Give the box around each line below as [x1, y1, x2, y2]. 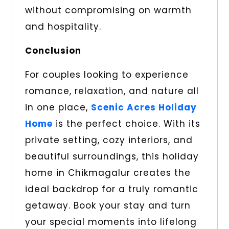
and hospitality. [25, 20, 101, 33]
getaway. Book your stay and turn [25, 199, 191, 212]
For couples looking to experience [25, 68, 189, 81]
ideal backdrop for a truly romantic [25, 183, 198, 196]
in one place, [25, 101, 91, 114]
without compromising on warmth [25, 4, 192, 17]
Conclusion [25, 44, 81, 57]
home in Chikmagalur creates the [25, 167, 191, 179]
